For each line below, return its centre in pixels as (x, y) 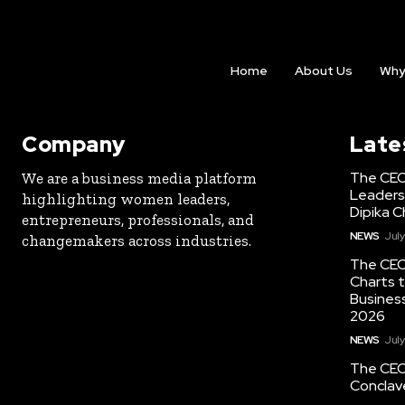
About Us (323, 70)
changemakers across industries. (137, 240)
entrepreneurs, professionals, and (138, 219)
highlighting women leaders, (126, 198)
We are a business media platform (139, 178)
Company (74, 144)
